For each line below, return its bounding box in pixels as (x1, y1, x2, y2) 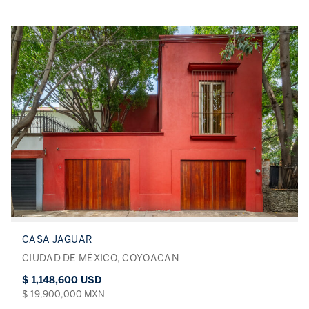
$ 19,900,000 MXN (22, 288, 105, 301)
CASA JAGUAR (22, 234, 92, 246)
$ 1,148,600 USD (22, 275, 101, 287)
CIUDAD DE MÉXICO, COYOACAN (22, 252, 179, 265)
